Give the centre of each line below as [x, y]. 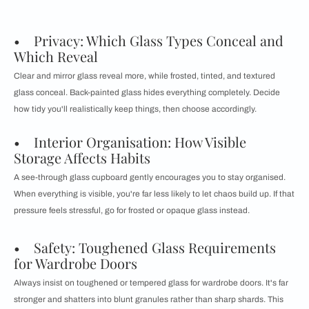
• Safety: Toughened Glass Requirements [145, 248]
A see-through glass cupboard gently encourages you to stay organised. [150, 178]
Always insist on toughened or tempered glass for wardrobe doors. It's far [151, 283]
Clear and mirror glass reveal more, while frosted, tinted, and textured [144, 76]
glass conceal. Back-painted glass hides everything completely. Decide [147, 93]
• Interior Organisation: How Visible [130, 142]
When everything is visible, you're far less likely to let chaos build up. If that [154, 194]
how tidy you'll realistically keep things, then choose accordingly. [135, 109]
